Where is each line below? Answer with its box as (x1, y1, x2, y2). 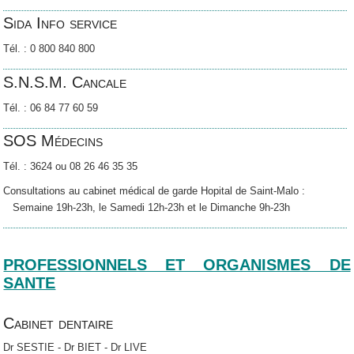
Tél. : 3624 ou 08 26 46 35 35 (3, 160, 138, 172)
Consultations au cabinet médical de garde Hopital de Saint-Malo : (3, 184, 344, 197)
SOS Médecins (3, 131, 104, 149)
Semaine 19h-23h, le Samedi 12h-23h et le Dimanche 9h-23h (3, 201, 291, 213)
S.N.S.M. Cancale (3, 73, 127, 91)
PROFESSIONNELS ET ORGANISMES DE (3, 256, 351, 274)
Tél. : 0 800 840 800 (3, 43, 96, 55)
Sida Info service (3, 14, 118, 32)
